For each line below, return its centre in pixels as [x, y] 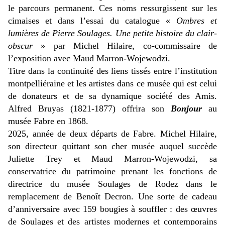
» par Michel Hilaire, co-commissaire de [125, 46]
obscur [20, 46]
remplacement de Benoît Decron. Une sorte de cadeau [113, 197]
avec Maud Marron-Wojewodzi [111, 59]
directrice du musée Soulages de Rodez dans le [113, 184]
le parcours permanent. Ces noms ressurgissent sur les [113, 8]
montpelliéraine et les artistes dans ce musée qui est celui [113, 84]
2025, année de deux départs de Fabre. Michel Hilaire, [113, 134]
